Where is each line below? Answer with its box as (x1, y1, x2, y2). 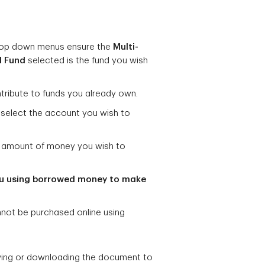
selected (28, 56, 64, 66)
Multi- (113, 43, 138, 52)
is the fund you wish (67, 56, 148, 66)
